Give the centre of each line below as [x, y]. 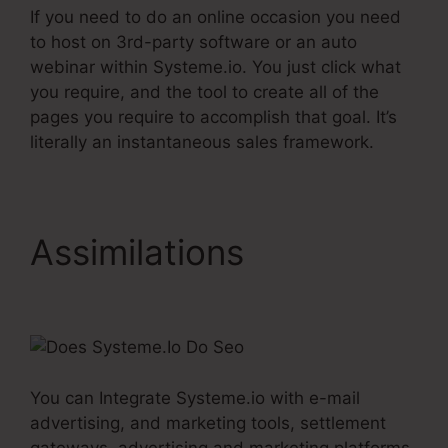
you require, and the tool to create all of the [204, 92]
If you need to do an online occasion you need [215, 17]
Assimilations [142, 252]
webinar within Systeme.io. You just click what [215, 67]
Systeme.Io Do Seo [185, 294]
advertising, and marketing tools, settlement [208, 422]
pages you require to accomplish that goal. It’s [213, 117]
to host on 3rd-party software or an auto [193, 42]
